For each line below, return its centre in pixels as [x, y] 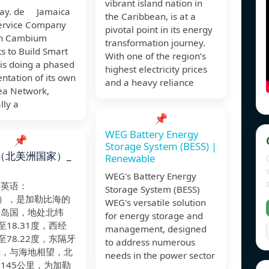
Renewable [130, 159]
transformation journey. [155, 43]
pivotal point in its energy [159, 30]
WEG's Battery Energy [151, 176]
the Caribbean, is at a [150, 17]
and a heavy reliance [150, 83]
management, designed [156, 229]
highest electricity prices [156, 69]
